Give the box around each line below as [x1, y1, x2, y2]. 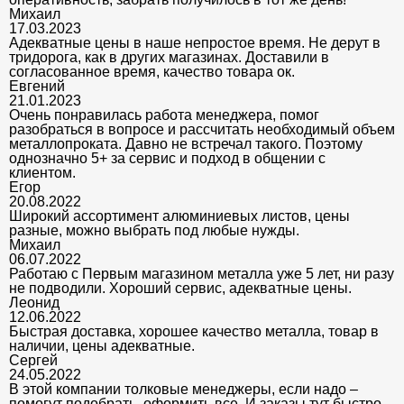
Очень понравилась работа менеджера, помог [9, 106, 319, 123]
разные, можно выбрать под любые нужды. [9, 222, 299, 238]
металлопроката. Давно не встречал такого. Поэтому [9, 135, 363, 151]
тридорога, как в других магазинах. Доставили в [9, 49, 329, 65]
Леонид [9, 294, 60, 310]
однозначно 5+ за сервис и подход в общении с [9, 150, 326, 166]
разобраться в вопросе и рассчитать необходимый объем [9, 121, 395, 137]
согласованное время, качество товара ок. [9, 63, 295, 79]
